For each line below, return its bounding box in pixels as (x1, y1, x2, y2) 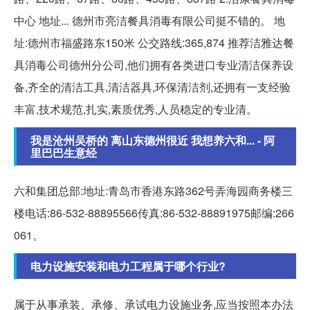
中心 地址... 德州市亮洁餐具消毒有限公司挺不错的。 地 (14, 12, 285, 29)
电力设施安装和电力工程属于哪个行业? (30, 258, 226, 275)
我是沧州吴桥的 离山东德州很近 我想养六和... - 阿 (30, 132, 275, 149)
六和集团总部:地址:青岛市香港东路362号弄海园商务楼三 (14, 183, 293, 199)
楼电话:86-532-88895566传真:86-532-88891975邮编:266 (14, 205, 294, 221)
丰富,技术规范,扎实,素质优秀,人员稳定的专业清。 (14, 101, 257, 118)
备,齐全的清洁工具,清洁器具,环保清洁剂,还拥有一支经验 (14, 79, 291, 95)
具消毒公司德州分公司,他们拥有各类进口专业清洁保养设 (14, 57, 293, 73)
